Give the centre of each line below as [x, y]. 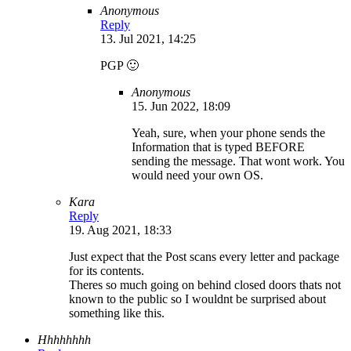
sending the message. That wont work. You [238, 161]
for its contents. [107, 270]
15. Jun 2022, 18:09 [181, 106]
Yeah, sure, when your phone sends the [228, 132]
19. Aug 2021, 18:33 [120, 230]
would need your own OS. [197, 175]
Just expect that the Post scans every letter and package [204, 256]
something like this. [117, 313]
